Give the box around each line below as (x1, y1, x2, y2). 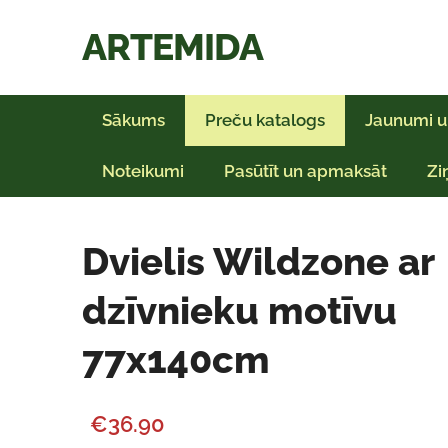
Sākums (102, 110, 165, 130)
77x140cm (82, 337, 270, 382)
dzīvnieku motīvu (82, 288, 397, 333)
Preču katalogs (205, 110, 325, 130)
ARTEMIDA (82, 25, 263, 69)
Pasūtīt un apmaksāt (224, 161, 387, 181)
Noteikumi (102, 161, 184, 181)
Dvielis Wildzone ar (82, 239, 434, 284)
